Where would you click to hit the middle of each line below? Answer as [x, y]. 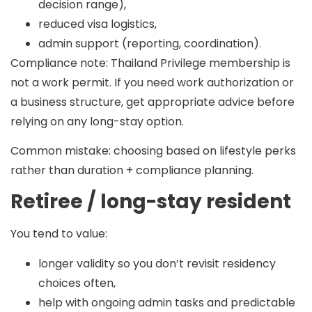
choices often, [77, 283]
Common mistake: [61, 151]
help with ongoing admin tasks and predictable [167, 302]
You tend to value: [59, 234]
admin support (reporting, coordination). [150, 43]
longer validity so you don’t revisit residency [157, 263]
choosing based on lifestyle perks [203, 151]
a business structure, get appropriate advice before [153, 102]
